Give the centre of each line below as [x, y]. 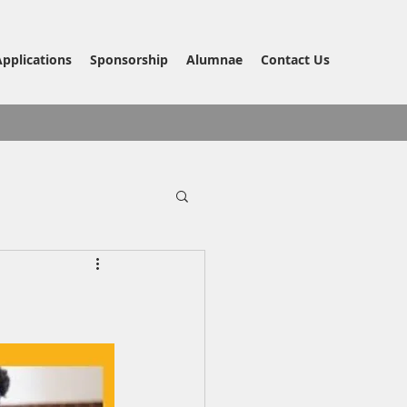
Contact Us [295, 60]
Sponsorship [129, 60]
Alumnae [214, 60]
